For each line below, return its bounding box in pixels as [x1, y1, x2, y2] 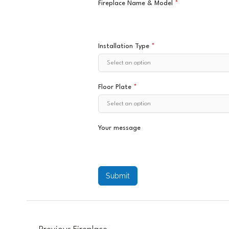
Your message [98, 124, 141, 131]
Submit [106, 171, 130, 180]
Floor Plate [98, 83, 133, 90]
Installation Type [98, 42, 151, 50]
